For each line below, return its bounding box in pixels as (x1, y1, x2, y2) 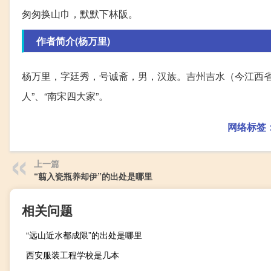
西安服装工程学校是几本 (26, 249, 119, 261)
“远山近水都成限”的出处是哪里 (26, 229, 142, 241)
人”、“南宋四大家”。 (22, 89, 108, 103)
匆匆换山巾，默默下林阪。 (22, 7, 138, 21)
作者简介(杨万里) (36, 34, 110, 48)
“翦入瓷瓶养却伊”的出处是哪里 (34, 170, 152, 183)
